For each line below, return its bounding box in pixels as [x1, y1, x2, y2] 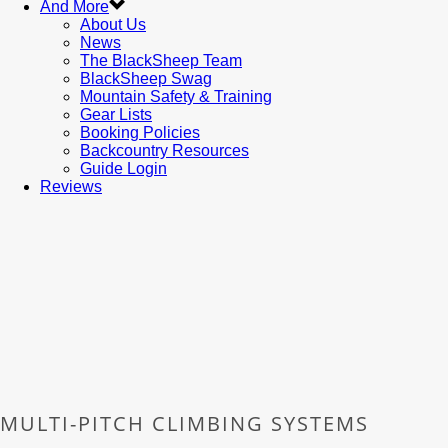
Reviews [40, 178, 102, 195]
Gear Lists [80, 106, 152, 123]
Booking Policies [80, 124, 200, 141]
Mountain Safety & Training [80, 88, 272, 105]
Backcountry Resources [80, 142, 249, 159]
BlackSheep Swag [80, 70, 212, 87]
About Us [80, 16, 146, 33]
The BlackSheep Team [80, 52, 242, 69]
